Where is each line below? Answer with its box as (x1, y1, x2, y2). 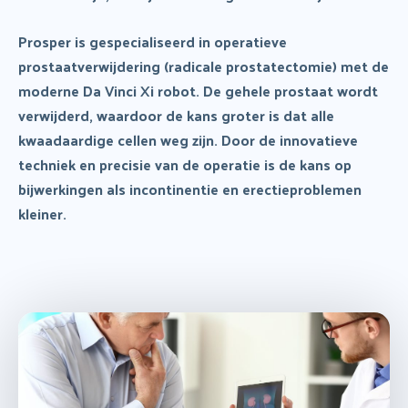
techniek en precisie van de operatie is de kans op (18, 151, 352, 178)
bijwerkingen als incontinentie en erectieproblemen (18, 176, 362, 202)
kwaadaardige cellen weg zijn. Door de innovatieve (18, 127, 358, 153)
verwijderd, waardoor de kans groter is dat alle (18, 102, 334, 128)
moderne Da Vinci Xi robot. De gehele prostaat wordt (18, 77, 378, 104)
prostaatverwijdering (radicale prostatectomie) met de (18, 53, 389, 79)
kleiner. (18, 200, 66, 227)
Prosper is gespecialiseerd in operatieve (18, 28, 287, 55)
